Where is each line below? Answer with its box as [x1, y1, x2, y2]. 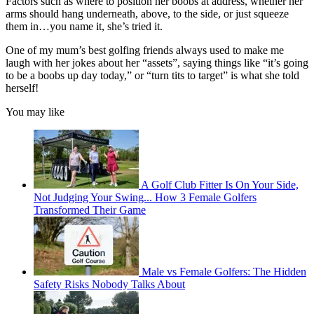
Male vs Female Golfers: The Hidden [142, 266, 306, 278]
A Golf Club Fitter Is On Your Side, [141, 179, 299, 191]
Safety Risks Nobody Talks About [34, 278, 185, 291]
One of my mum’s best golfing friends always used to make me [6, 44, 284, 57]
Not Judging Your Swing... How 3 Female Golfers [34, 191, 257, 204]
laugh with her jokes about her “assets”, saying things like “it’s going [6, 57, 308, 69]
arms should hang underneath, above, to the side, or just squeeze [6, 8, 289, 20]
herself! [6, 82, 39, 95]
